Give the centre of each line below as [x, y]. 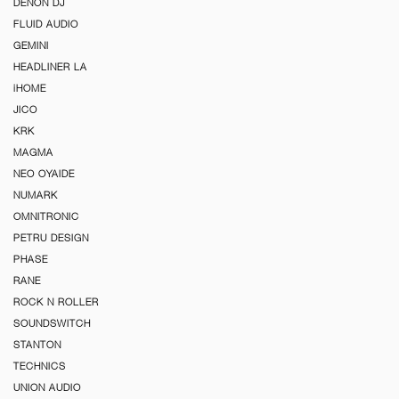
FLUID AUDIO [46, 24]
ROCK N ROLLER [56, 301]
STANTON [37, 344]
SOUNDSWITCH [52, 323]
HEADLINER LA [50, 66]
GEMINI [31, 45]
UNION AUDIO [47, 387]
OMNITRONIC [46, 216]
